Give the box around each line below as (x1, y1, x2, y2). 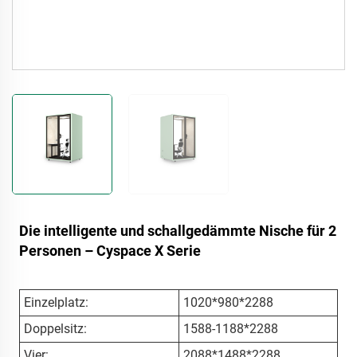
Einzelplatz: (23, 295, 88, 311)
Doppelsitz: (23, 321, 87, 337)
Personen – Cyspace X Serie (18, 242, 201, 260)
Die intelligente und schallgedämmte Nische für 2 (18, 222, 336, 240)
